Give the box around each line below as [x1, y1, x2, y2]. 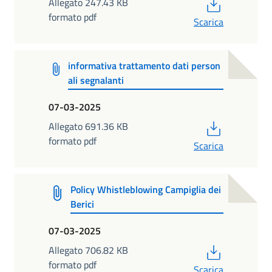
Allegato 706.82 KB [49, 242, 128, 257]
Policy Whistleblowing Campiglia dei [70, 182, 221, 197]
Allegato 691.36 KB [49, 118, 128, 134]
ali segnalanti [67, 73, 124, 88]
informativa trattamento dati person [67, 58, 220, 73]
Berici [70, 197, 94, 212]
